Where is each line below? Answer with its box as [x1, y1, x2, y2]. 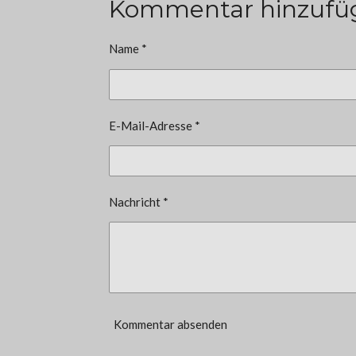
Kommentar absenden [114, 316, 227, 331]
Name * [109, 41, 147, 56]
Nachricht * [109, 195, 168, 210]
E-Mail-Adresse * [109, 118, 200, 133]
